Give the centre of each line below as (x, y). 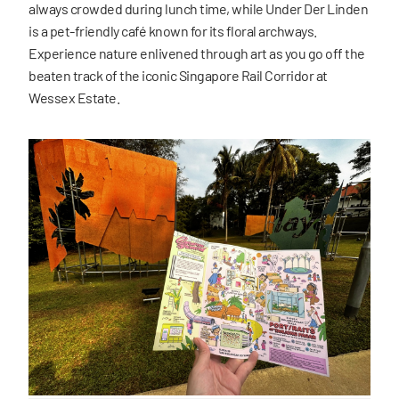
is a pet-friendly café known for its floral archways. (173, 30)
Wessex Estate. (74, 97)
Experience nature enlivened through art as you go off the (197, 53)
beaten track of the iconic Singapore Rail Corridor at (178, 75)
